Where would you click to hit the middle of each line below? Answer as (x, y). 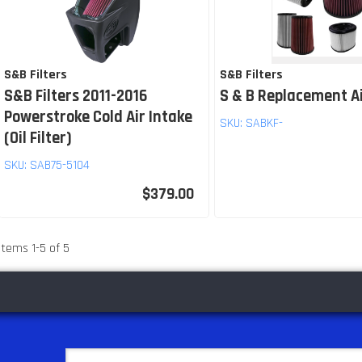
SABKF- (265, 123)
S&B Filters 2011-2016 (76, 96)
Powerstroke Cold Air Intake (98, 117)
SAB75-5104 (60, 165)
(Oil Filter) (38, 138)
